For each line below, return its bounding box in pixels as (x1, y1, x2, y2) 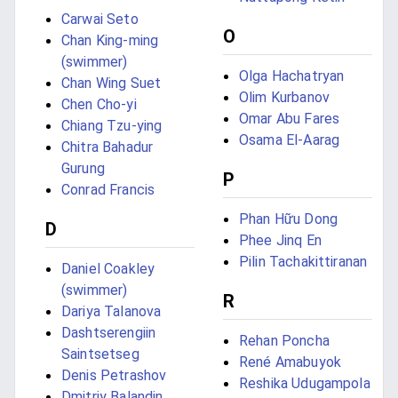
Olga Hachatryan (239, 68, 345, 85)
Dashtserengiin (61, 324, 156, 342)
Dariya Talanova (61, 303, 162, 321)
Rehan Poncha (239, 332, 330, 350)
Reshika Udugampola (239, 375, 370, 393)
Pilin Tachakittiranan (239, 253, 368, 271)
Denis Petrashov (61, 367, 167, 385)
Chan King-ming (61, 32, 159, 50)
